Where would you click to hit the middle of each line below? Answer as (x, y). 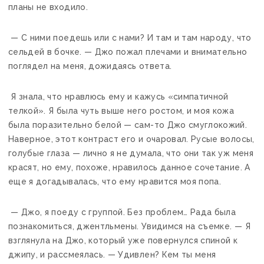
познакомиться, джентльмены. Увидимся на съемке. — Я (129, 226)
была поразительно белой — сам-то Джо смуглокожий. (128, 125)
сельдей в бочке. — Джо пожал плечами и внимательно (128, 52)
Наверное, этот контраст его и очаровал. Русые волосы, (131, 139)
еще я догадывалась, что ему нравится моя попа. (115, 181)
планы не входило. (48, 7)
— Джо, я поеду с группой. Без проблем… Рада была (122, 212)
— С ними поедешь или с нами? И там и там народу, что (130, 37)
